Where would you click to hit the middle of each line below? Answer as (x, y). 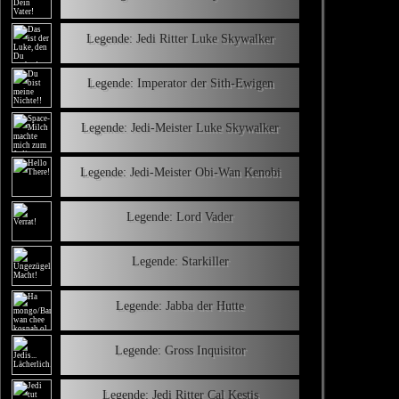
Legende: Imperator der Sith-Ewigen (180, 83)
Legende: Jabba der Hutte (180, 305)
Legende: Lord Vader (180, 216)
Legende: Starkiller (180, 261)
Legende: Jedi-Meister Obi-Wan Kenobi (180, 172)
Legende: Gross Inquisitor (180, 350)
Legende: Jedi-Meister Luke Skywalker (180, 127)
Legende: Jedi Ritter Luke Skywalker (180, 38)
